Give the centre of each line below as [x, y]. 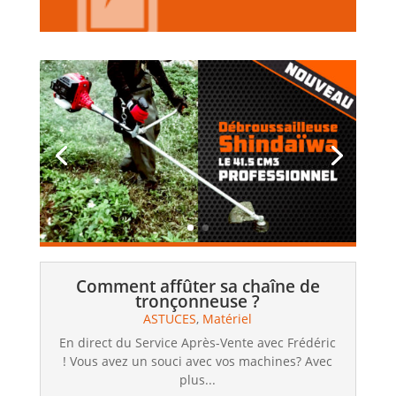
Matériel [228, 319]
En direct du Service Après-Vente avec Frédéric [198, 343]
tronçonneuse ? [198, 301]
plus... [198, 380]
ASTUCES [170, 319]
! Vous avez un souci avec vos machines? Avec [198, 361]
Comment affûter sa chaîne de [198, 286]
